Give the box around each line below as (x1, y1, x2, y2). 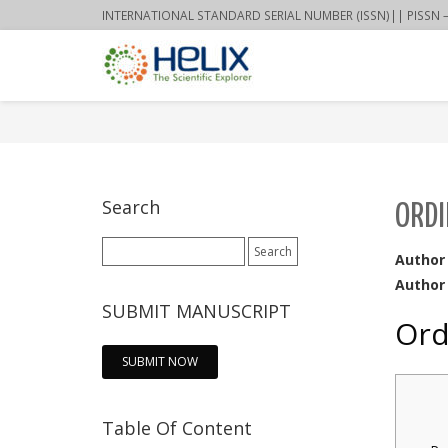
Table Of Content (102, 416, 252, 440)
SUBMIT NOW (122, 353, 198, 370)
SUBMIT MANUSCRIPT (102, 299, 291, 323)
